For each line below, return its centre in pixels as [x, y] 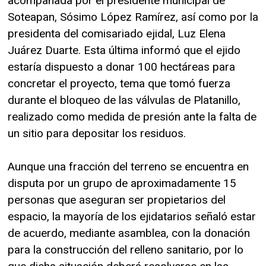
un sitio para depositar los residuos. [97, 133]
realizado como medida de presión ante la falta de [132, 116]
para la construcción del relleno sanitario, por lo [126, 249]
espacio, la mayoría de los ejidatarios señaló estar [132, 216]
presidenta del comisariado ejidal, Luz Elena [117, 33]
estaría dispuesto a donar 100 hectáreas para [121, 66]
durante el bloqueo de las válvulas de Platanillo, [124, 100]
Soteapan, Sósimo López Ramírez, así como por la [133, 17]
